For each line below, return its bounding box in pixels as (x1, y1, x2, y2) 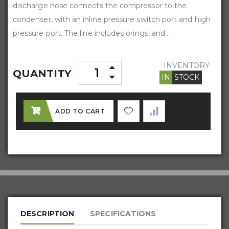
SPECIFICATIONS (90, 209, 156, 219)
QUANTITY (13, 67, 72, 80)
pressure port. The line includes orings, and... (13, 29, 170, 38)
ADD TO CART (55, 107, 105, 116)
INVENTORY (164, 61, 210, 71)
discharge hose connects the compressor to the (13, 1, 187, 11)
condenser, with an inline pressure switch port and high (13, 15, 211, 25)
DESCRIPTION (20, 209, 75, 219)
